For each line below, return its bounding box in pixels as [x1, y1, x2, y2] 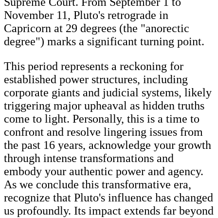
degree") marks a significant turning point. [4, 35, 207, 48]
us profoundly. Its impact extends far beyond [4, 204, 214, 217]
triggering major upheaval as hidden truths [4, 99, 204, 112]
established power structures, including [4, 73, 188, 86]
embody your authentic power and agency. [4, 164, 203, 178]
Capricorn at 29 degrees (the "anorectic [4, 21, 189, 35]
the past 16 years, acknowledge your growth [4, 138, 211, 151]
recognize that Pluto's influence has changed [4, 191, 213, 204]
